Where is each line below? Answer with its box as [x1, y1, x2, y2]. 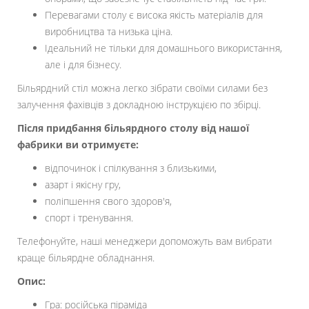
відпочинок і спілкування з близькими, [45, 161, 217, 175]
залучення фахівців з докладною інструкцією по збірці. [17, 98, 261, 112]
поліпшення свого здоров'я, [45, 195, 172, 208]
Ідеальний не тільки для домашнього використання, [45, 41, 282, 55]
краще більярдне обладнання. [17, 251, 154, 265]
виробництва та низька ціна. [45, 25, 172, 39]
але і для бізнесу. [45, 58, 121, 72]
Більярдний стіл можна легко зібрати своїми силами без [17, 81, 268, 95]
